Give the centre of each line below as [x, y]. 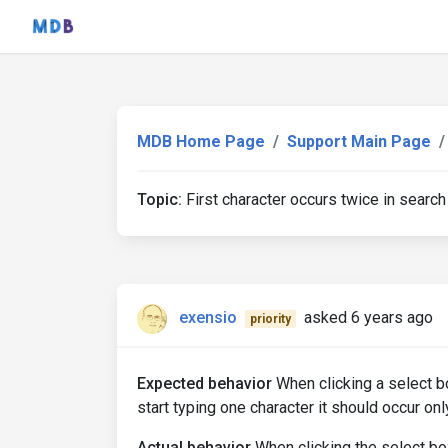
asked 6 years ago [368, 318]
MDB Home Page [201, 141]
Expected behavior [204, 383]
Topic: [159, 199]
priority [270, 319]
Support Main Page [359, 141]
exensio [208, 318]
